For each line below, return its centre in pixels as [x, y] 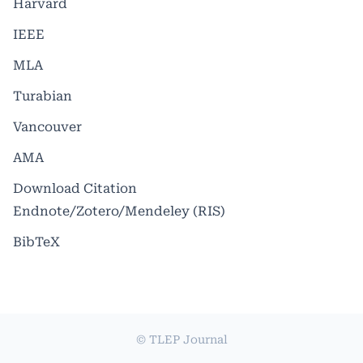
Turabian [43, 96]
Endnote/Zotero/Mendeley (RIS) [119, 211]
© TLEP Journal [181, 339]
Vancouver [47, 126]
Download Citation [75, 188]
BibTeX [36, 241]
